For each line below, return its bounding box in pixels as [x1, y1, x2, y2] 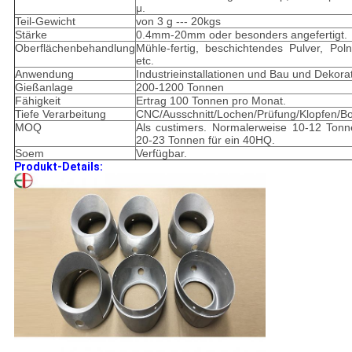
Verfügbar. [135, 147, 187, 160]
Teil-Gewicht [14, 15, 75, 28]
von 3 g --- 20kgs [135, 15, 221, 28]
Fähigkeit [14, 94, 60, 108]
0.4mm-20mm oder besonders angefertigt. [135, 28, 347, 42]
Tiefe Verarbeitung [14, 108, 106, 121]
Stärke [14, 28, 47, 42]
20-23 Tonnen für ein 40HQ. [135, 134, 275, 147]
